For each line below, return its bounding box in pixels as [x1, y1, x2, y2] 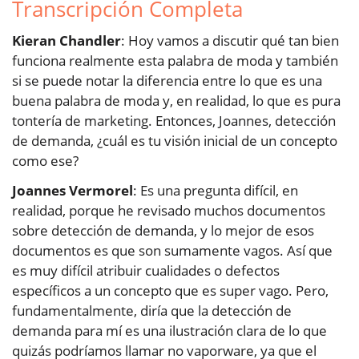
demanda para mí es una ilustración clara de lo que [12, 321, 327, 341]
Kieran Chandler [12, 31, 121, 50]
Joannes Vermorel [12, 181, 133, 200]
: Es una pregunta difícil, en [133, 181, 298, 200]
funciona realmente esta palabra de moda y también [12, 51, 338, 71]
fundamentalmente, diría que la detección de [12, 301, 292, 321]
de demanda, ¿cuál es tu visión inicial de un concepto [12, 131, 337, 151]
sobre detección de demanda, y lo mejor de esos [12, 221, 314, 240]
